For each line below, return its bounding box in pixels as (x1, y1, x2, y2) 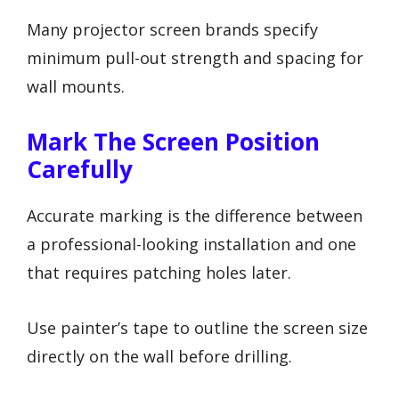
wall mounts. (27, 76, 125, 98)
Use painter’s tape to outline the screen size (27, 317, 368, 339)
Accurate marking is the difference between (27, 204, 362, 226)
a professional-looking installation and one (27, 232, 356, 255)
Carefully (27, 152, 133, 185)
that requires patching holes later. (27, 261, 291, 283)
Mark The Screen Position (27, 125, 320, 158)
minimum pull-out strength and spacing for (27, 47, 363, 69)
